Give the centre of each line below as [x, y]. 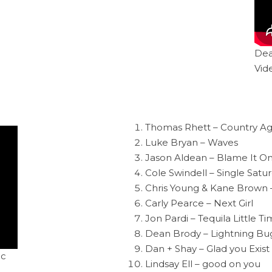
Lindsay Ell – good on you [203, 263]
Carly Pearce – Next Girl [199, 203]
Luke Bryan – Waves [192, 142]
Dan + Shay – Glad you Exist [207, 248]
